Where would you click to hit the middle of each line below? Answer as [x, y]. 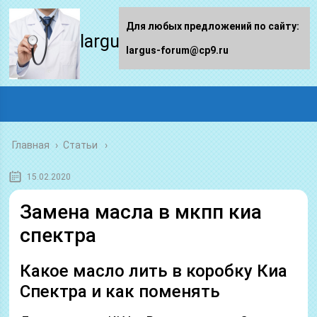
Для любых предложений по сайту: [213, 26]
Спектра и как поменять [120, 292]
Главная [31, 145]
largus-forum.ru [142, 41]
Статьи [81, 145]
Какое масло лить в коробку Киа [154, 271]
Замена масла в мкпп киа [141, 212]
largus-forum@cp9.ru [177, 50]
